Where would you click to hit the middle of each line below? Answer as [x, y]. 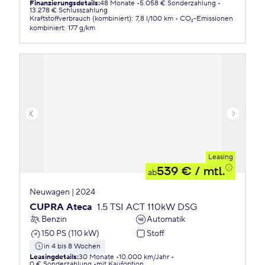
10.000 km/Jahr [144, 257]
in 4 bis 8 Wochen [72, 246]
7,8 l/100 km [154, 19]
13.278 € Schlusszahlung [69, 10]
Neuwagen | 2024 [62, 192]
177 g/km [82, 28]
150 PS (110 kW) [70, 233]
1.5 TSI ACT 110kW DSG [147, 207]
